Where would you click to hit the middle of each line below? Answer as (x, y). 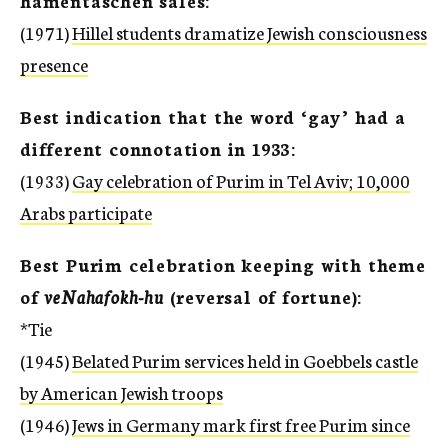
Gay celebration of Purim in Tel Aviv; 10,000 (241, 180)
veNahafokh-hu (104, 296)
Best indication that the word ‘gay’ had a (213, 116)
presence (54, 64)
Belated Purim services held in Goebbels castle (245, 360)
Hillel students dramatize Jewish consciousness (249, 32)
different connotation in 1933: (158, 148)
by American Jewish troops (121, 392)
